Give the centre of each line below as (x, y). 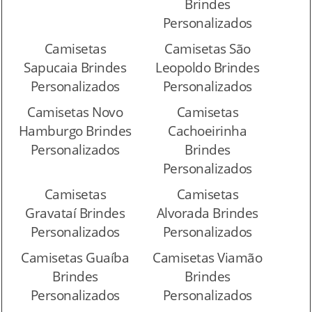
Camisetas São (208, 48)
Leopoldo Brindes (208, 67)
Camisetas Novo (75, 112)
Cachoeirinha (208, 131)
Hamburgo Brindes (75, 131)
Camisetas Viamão (208, 257)
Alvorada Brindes (207, 213)
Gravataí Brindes (75, 213)
